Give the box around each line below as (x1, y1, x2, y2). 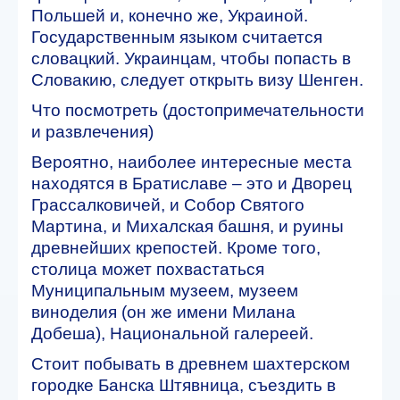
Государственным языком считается (31, 27, 322, 46)
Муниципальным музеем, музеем (31, 280, 298, 300)
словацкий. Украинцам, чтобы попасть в (31, 48, 351, 68)
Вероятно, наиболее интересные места (31, 152, 352, 171)
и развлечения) (31, 121, 154, 141)
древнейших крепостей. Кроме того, (31, 237, 321, 257)
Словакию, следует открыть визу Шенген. (31, 70, 363, 89)
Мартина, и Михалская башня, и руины (31, 216, 344, 236)
